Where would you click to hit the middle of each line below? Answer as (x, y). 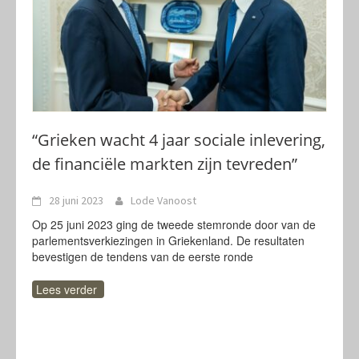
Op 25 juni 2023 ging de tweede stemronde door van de (174, 224)
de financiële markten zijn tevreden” (165, 164)
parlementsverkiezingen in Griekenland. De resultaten (168, 240)
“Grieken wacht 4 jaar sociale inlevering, (179, 140)
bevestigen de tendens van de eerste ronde (143, 256)
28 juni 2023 (76, 200)
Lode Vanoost (163, 200)
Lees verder (67, 289)
